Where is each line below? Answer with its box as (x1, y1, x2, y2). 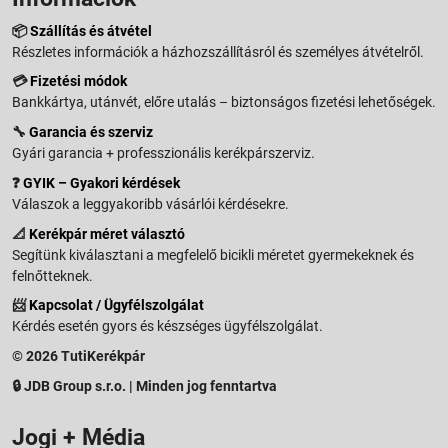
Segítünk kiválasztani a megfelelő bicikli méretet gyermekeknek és (12, 246, 414, 263)
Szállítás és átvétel (30, 22, 152, 39)
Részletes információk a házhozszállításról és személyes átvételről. (12, 43, 424, 60)
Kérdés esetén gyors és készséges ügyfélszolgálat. (12, 318, 323, 335)
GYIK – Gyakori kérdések (23, 174, 180, 191)
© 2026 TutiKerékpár (12, 348, 145, 364)
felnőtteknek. (12, 267, 93, 284)
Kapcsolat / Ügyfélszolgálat (29, 297, 204, 314)
